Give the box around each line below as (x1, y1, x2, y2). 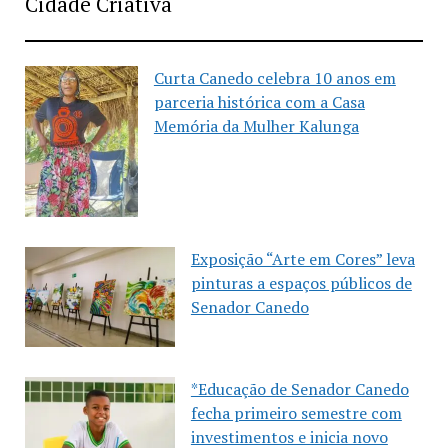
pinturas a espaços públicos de (190, 271, 412, 294)
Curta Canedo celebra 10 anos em (153, 66, 396, 89)
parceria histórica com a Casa (153, 90, 365, 113)
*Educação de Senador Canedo (190, 377, 409, 400)
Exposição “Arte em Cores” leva (190, 247, 415, 270)
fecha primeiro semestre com (190, 401, 402, 424)
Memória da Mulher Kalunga (153, 114, 359, 137)
